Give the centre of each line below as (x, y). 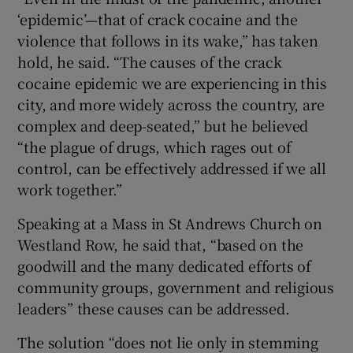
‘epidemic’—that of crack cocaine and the (158, 19)
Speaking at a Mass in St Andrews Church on (170, 223)
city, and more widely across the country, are (171, 104)
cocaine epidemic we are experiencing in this (172, 82)
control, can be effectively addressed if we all (172, 167)
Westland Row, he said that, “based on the (161, 244)
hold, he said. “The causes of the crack (150, 61)
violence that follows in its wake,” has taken (168, 40)
